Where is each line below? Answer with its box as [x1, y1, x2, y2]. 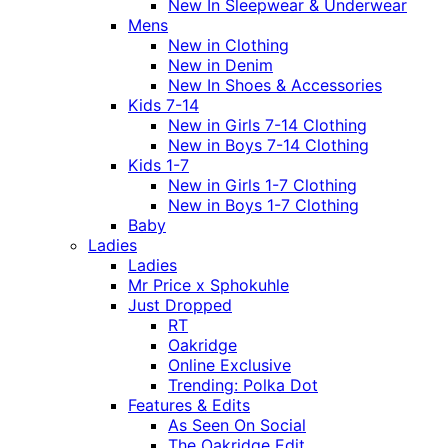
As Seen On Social [168, 415, 306, 436]
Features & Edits [128, 395, 250, 416]
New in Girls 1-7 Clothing [168, 175, 357, 196]
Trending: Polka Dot [168, 375, 318, 396]
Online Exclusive [168, 355, 291, 376]
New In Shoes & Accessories [168, 75, 382, 96]
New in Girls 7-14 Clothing [168, 115, 367, 136]
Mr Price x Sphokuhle [128, 275, 289, 296]
